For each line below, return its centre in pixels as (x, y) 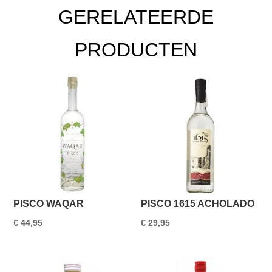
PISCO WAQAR (49, 204)
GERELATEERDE (136, 17)
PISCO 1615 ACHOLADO (198, 204)
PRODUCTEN (136, 49)
